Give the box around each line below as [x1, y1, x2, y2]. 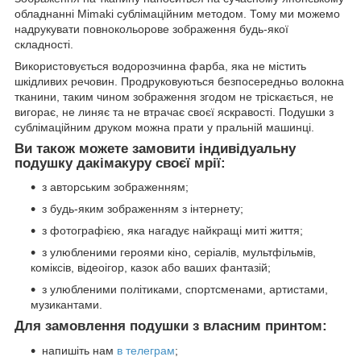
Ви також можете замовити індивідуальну [15, 140, 296, 156]
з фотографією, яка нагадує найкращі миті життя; [42, 224, 303, 238]
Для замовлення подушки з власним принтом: [15, 318, 327, 334]
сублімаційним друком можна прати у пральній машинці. [15, 120, 314, 134]
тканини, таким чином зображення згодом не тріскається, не [15, 89, 334, 103]
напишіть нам [42, 344, 117, 358]
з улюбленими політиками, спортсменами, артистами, [42, 283, 328, 297]
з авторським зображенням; [42, 180, 189, 194]
